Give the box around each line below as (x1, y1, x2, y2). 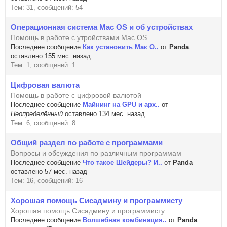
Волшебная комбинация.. (83, 216, 167, 224)
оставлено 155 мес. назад (11, 52, 91, 60)
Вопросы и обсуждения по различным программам (11, 149, 181, 157)
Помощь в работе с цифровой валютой (11, 91, 141, 99)
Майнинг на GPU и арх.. (83, 101, 160, 108)
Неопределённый (11, 110, 63, 118)
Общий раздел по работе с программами (11, 138, 163, 147)
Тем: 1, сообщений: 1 (11, 61, 75, 69)
